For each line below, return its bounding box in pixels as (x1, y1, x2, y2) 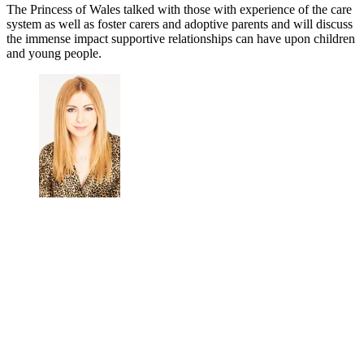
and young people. (6, 46, 105, 61)
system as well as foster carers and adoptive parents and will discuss (6, 17, 353, 32)
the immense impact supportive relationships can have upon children (6, 32, 355, 46)
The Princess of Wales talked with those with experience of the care (6, 2, 352, 17)
